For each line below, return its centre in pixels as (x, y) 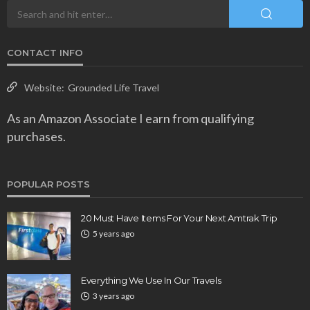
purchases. (36, 137)
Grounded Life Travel (113, 88)
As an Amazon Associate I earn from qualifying (130, 119)
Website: (44, 88)
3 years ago (113, 296)
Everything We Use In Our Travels (151, 281)
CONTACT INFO (45, 53)
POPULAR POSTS (48, 184)
